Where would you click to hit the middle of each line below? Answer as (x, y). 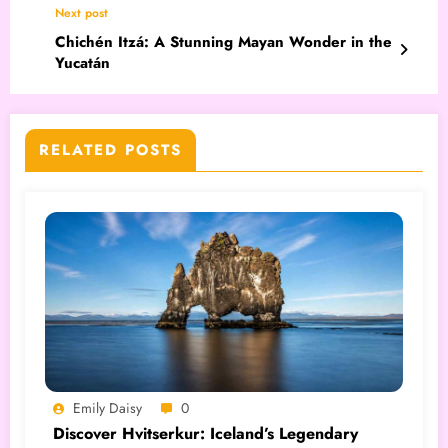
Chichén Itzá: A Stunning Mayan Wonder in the (223, 41)
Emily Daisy (107, 407)
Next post (81, 12)
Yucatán (82, 62)
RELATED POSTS (110, 149)
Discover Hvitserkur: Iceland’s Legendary (205, 433)
